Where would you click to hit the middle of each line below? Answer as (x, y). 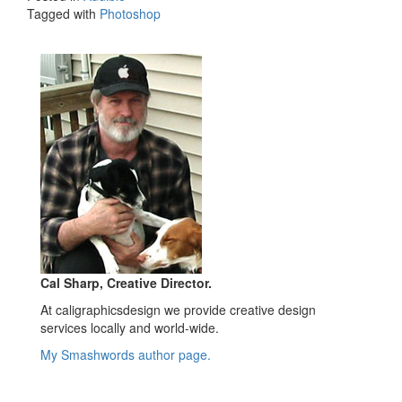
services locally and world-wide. (130, 327)
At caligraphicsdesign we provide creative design (178, 309)
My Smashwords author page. (126, 354)
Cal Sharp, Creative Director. (126, 282)
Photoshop (130, 13)
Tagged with (63, 13)
